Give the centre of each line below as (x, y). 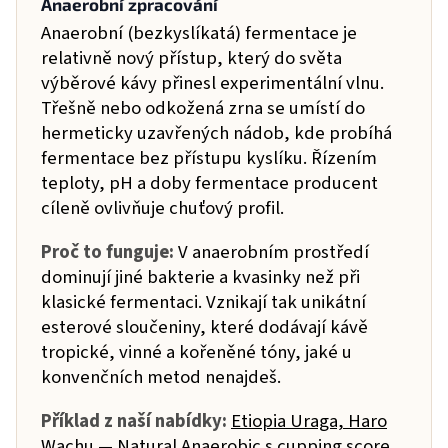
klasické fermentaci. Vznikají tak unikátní (203, 302)
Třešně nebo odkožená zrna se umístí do (203, 108)
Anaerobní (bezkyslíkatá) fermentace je (199, 33)
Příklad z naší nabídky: (134, 421)
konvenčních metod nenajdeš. (161, 377)
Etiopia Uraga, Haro (309, 421)
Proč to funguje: (107, 252)
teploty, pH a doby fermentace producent (209, 183)
